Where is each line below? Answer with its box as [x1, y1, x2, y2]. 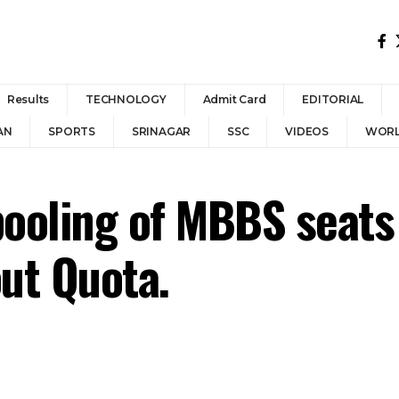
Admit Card [202, 93, 266, 106]
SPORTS [48, 125, 95, 138]
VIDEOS [285, 125, 329, 138]
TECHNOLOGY [85, 93, 167, 106]
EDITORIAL [302, 93, 364, 106]
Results [6, 93, 50, 106]
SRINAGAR [131, 125, 191, 138]
